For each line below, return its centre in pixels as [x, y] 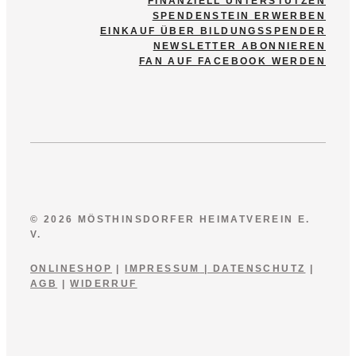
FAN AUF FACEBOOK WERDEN [232, 61]
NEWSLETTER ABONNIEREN [239, 46]
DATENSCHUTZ [259, 268]
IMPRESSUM [163, 268]
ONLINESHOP [72, 268]
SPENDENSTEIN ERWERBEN [239, 15]
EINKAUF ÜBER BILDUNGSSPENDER [213, 31]
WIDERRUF [104, 283]
